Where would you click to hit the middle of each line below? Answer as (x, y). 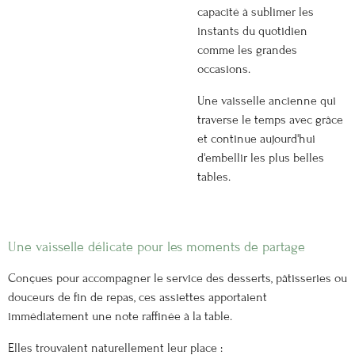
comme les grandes (247, 50)
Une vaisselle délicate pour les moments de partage (157, 246)
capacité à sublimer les (256, 11)
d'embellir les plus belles (261, 158)
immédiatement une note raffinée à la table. (120, 316)
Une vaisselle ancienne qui (267, 101)
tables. (214, 177)
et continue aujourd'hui (256, 139)
